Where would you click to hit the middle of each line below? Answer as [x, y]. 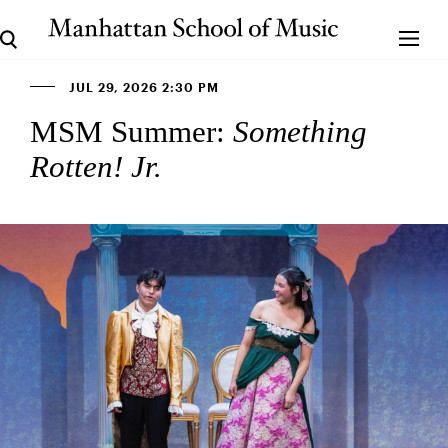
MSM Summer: [131, 131]
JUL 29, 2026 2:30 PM [142, 88]
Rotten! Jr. [96, 166]
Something [300, 131]
